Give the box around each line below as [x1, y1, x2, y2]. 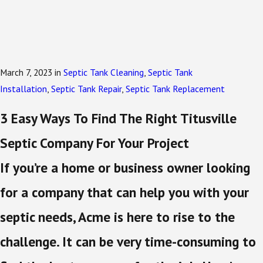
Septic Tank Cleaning [63, 66, 144, 78]
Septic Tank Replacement [126, 82, 225, 95]
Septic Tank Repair [51, 82, 122, 95]
